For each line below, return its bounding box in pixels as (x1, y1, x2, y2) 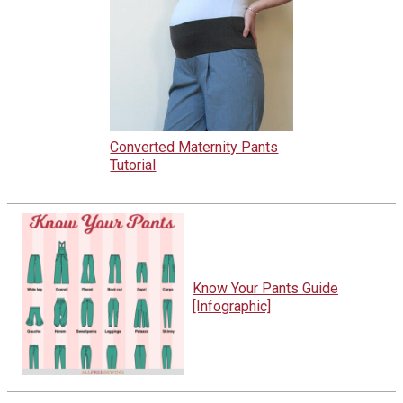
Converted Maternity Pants (110, 138, 279, 156)
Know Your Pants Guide (193, 279, 338, 297)
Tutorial (110, 156, 157, 174)
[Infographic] (193, 297, 271, 315)
